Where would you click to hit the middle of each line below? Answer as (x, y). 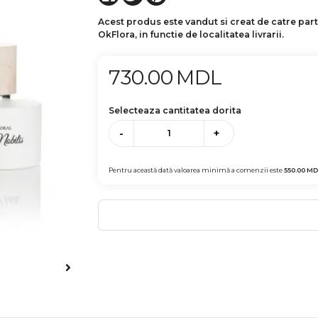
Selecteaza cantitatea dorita (175, 110)
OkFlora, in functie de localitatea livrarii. (191, 34)
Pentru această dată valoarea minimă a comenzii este (197, 170)
